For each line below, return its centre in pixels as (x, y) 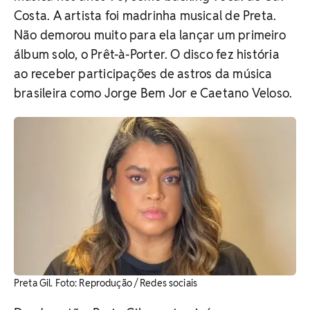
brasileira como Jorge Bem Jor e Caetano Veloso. (153, 93)
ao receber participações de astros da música (143, 73)
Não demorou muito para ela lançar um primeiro (150, 35)
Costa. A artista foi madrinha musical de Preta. (145, 15)
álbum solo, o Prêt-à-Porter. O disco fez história (147, 54)
